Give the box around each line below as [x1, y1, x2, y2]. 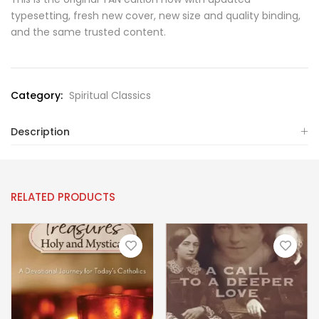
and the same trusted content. [11, 25, 166, 39]
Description [11, 125, 70, 139]
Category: [11, 88, 66, 103]
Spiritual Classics [69, 88, 151, 103]
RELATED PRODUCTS [11, 189, 115, 204]
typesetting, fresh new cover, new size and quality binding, [11, 9, 300, 23]
